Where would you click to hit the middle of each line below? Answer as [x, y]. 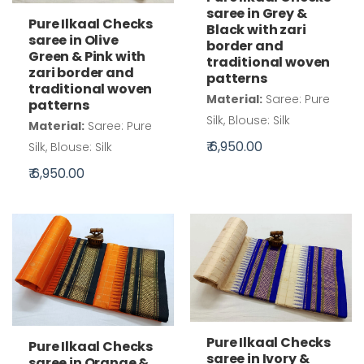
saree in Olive [74, 40]
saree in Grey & [257, 13]
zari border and [81, 72]
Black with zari [256, 30]
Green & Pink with [87, 56]
